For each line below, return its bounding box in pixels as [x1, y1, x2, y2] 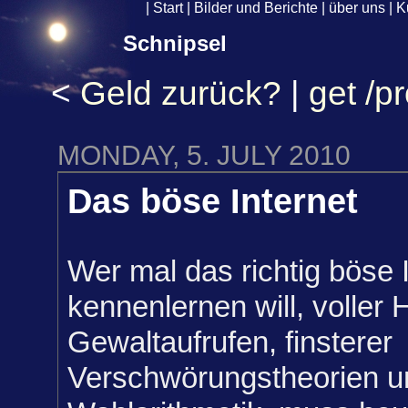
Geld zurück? [80, 74, 281, 113]
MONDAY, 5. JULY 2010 [57, 140, 351, 171]
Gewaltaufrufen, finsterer [67, 324, 393, 359]
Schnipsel [123, 31, 227, 56]
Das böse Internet [67, 182, 358, 221]
